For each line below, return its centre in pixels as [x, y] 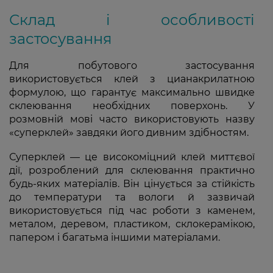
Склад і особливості [132, 20]
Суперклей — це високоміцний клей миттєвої [132, 157]
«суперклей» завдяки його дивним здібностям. [129, 133]
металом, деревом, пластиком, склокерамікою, [132, 224]
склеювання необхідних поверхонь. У [132, 106]
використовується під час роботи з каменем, [132, 211]
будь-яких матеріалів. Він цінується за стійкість [132, 184]
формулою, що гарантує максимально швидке [132, 92]
